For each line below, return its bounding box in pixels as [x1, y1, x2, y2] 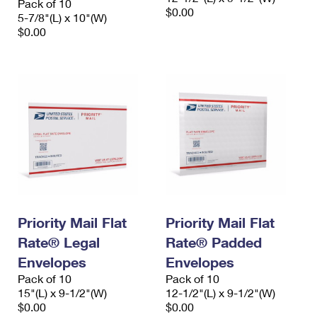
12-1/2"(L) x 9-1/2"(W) [166, 286, 275, 299]
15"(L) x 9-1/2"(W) [18, 286, 107, 299]
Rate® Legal [18, 234, 100, 250]
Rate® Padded [166, 234, 262, 250]
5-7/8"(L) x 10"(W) [18, 11, 107, 24]
